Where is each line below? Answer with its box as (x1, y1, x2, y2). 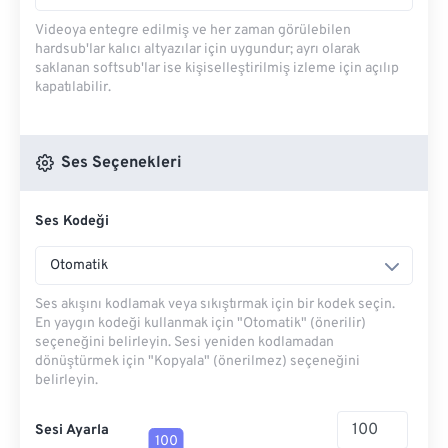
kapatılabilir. (35, 79, 111, 96)
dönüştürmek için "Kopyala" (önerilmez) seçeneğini (35, 353, 360, 370)
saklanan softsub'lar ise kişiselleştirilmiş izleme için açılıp (35, 60, 399, 77)
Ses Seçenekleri (56, 153, 182, 173)
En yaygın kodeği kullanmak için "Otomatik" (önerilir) (35, 315, 366, 332)
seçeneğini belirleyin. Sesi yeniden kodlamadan (35, 334, 334, 351)
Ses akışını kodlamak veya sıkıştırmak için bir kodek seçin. (35, 296, 395, 313)
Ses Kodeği (35, 213, 109, 230)
